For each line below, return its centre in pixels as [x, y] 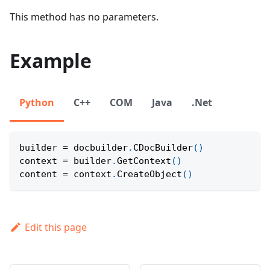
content [41, 174]
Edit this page [55, 227]
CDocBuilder [163, 147]
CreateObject [149, 174]
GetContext [144, 161]
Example [51, 60]
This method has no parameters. [84, 17]
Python [37, 102]
